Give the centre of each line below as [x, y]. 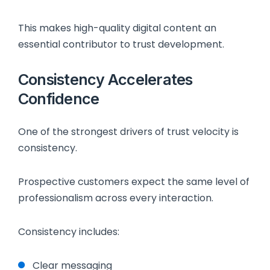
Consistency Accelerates [105, 79]
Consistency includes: [69, 231]
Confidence [59, 98]
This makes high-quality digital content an [117, 28]
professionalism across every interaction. [116, 198]
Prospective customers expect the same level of [134, 181]
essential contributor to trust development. [121, 45]
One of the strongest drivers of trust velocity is [128, 132]
